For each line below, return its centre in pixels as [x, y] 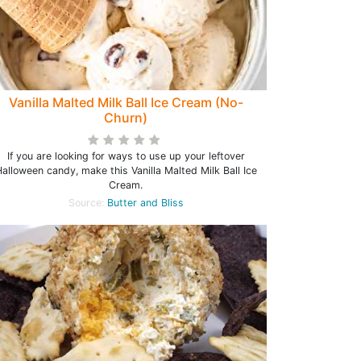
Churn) [126, 118]
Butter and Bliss [145, 203]
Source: [87, 203]
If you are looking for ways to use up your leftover [126, 156]
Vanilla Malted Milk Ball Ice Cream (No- [126, 102]
